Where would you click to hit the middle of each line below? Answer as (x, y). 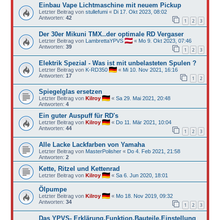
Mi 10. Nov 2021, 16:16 (150, 69)
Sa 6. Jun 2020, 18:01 (142, 175)
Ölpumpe (53, 189)
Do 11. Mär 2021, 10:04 (143, 123)
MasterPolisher (103, 151)
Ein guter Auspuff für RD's (78, 116)
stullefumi (96, 12)
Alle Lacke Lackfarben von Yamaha (92, 144)
